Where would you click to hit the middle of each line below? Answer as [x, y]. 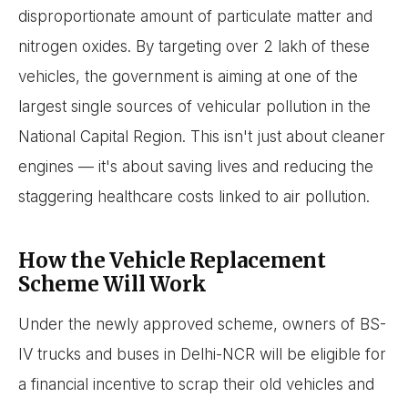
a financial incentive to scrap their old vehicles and [196, 384]
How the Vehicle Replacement [172, 261]
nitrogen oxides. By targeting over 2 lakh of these [194, 47]
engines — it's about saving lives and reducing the [196, 167]
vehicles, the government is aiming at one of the [188, 77]
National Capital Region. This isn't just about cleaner [202, 137]
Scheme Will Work [112, 285]
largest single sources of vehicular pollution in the [194, 107]
